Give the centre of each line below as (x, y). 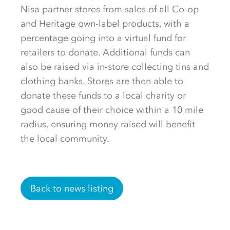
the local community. (65, 139)
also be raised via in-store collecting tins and (115, 67)
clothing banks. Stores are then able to (102, 81)
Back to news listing (72, 188)
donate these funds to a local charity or (103, 95)
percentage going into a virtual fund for (103, 38)
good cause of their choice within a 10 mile (112, 110)
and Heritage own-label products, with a (105, 24)
